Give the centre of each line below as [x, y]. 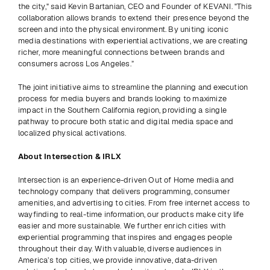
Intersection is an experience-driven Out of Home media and [126, 180]
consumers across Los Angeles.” [77, 64]
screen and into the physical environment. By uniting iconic [123, 29]
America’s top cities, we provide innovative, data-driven [118, 260]
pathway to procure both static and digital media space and [126, 121]
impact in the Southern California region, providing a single [123, 110]
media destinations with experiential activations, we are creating [133, 41]
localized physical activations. [72, 133]
